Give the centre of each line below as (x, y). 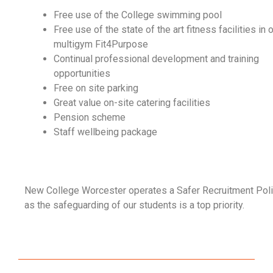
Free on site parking (96, 88)
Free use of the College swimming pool (138, 15)
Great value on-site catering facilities (132, 102)
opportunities (82, 73)
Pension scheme (90, 117)
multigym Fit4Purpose (101, 44)
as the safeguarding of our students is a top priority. (134, 205)
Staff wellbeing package (105, 132)
